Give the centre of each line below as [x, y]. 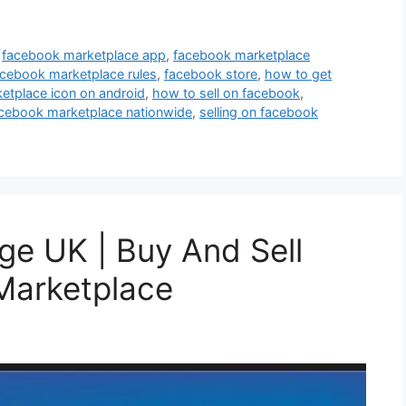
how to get [298, 74]
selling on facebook [259, 112]
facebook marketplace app [84, 55]
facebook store [211, 74]
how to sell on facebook [226, 93]
